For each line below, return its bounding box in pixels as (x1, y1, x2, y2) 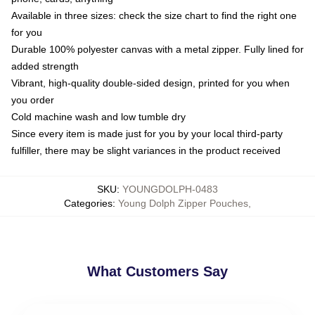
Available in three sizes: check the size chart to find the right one (11, 9, 297, 21)
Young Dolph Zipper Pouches (118, 197, 248, 209)
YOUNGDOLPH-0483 (122, 183, 218, 195)
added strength (11, 60, 79, 72)
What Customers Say (87, 263, 228, 279)
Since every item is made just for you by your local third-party (11, 127, 283, 139)
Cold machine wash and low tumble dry (11, 110, 186, 122)
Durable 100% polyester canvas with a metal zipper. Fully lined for (11, 43, 304, 55)
